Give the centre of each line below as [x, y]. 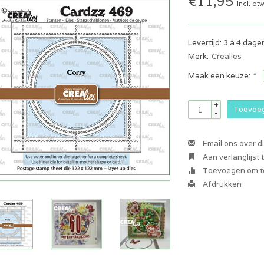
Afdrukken [222, 184]
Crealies [227, 56]
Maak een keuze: [220, 76]
